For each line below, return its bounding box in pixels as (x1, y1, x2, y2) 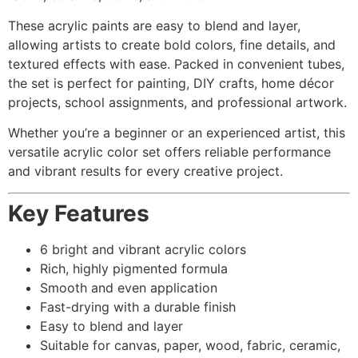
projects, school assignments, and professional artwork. (8, 94, 347, 111)
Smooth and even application (40, 279, 217, 296)
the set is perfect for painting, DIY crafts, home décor (8, 75, 334, 92)
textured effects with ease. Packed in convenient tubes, (8, 56, 344, 73)
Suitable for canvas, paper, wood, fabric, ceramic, (40, 336, 340, 353)
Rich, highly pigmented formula (40, 260, 228, 276)
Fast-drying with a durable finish (40, 298, 236, 315)
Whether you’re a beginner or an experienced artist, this (8, 125, 345, 141)
